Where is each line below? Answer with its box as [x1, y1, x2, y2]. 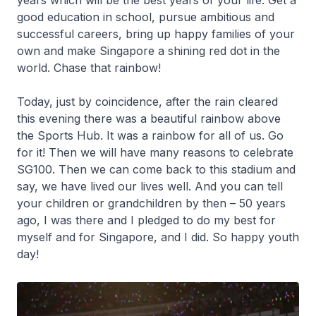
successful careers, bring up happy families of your [17, 27, 295, 41]
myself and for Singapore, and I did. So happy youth [17, 230, 299, 244]
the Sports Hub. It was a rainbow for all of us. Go [17, 128, 284, 142]
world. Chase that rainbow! [17, 61, 161, 75]
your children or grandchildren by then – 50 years [17, 196, 286, 210]
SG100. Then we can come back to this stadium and [17, 162, 296, 176]
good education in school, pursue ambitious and [17, 10, 274, 24]
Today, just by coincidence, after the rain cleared [17, 95, 278, 109]
